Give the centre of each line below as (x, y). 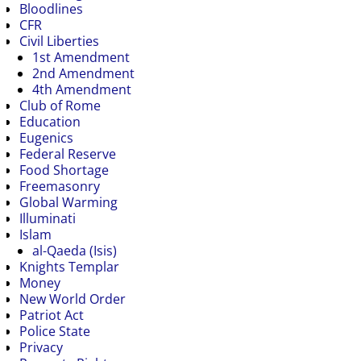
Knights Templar (69, 266)
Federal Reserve (68, 154)
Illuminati (48, 218)
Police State (55, 331)
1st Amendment (81, 57)
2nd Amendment (83, 73)
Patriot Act (52, 315)
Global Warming (68, 202)
